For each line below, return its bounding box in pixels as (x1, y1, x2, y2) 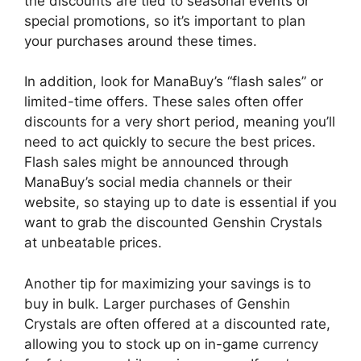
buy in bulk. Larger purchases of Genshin (24, 295, 290, 312)
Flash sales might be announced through (24, 154, 288, 171)
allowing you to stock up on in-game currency (24, 335, 318, 352)
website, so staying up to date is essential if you (24, 194, 337, 211)
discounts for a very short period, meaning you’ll (24, 114, 335, 131)
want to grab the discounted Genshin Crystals (24, 214, 322, 231)
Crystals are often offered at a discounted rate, (24, 315, 330, 332)
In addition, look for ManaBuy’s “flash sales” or (24, 73, 323, 90)
